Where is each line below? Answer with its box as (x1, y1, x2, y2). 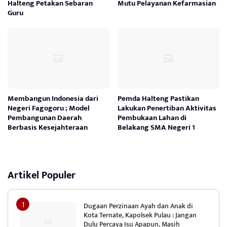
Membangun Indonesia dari (8, 92, 98, 105)
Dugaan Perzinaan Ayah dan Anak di (84, 200, 193, 212)
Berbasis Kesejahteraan (8, 121, 88, 134)
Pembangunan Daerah (8, 111, 82, 125)
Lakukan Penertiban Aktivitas (118, 102, 217, 115)
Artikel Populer (8, 167, 75, 184)
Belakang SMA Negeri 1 (118, 121, 196, 134)
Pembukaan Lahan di (118, 111, 187, 125)
